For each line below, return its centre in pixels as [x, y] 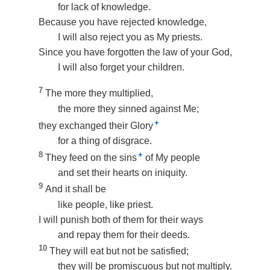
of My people [171, 158]
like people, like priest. [105, 204]
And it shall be [76, 189]
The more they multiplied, [99, 93]
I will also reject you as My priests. [130, 37]
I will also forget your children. [121, 67]
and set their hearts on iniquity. [123, 173]
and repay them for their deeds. [124, 234]
